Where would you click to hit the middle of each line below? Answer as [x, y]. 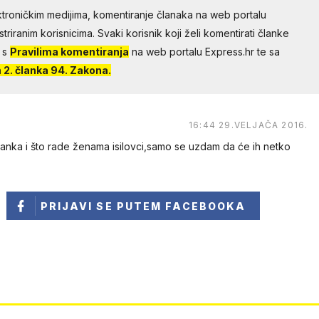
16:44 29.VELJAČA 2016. [248, 125]
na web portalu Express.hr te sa [204, 52]
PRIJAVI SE [78, 206]
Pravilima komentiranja [69, 52]
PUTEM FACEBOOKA [181, 206]
